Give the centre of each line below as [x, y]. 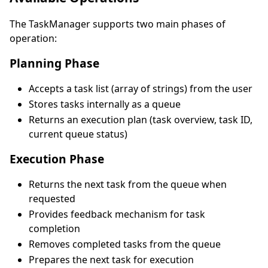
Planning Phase [54, 63]
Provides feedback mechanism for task [117, 214]
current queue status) [78, 134]
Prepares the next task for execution [111, 260]
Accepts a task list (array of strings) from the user [141, 89]
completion [54, 229]
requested [52, 199]
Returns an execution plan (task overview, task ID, [141, 120]
